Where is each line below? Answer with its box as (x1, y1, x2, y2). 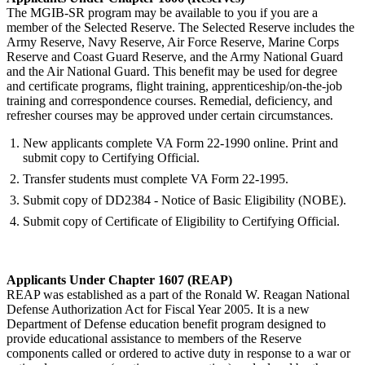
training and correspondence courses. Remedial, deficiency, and (7, 93, 332, 108)
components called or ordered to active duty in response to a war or (7, 345, 350, 360)
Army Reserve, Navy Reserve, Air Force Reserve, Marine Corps (7, 34, 339, 49)
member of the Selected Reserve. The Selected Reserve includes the (7, 20, 354, 34)
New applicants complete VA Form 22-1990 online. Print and (23, 135, 338, 150)
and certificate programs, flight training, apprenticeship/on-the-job (7, 78, 342, 93)
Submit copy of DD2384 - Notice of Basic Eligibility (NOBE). (23, 192, 346, 207)
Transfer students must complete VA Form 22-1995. (23, 171, 288, 186)
